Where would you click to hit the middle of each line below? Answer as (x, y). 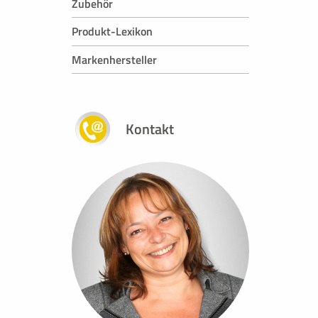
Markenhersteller (114, 59)
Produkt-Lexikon (112, 32)
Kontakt (150, 129)
